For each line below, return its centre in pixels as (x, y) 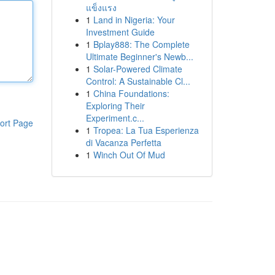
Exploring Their (115, 106)
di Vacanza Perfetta (123, 142)
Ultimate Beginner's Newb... (139, 56)
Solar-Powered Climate (137, 69)
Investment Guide (120, 32)
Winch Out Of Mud (129, 155)
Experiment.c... (115, 118)
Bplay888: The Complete (141, 44)
